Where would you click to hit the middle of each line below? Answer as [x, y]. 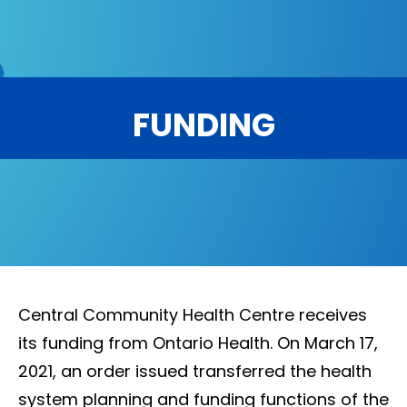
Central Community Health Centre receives [193, 314]
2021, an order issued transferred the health [195, 371]
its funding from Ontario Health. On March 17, [198, 342]
